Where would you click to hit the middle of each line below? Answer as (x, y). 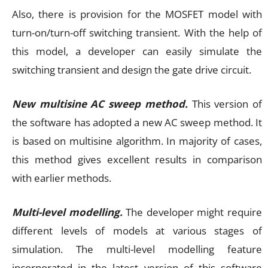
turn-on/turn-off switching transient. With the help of (137, 32)
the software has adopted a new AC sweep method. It (137, 122)
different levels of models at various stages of (137, 230)
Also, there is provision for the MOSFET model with (137, 14)
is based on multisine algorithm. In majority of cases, (137, 141)
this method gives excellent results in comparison (137, 159)
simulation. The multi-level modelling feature (137, 249)
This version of (227, 103)
